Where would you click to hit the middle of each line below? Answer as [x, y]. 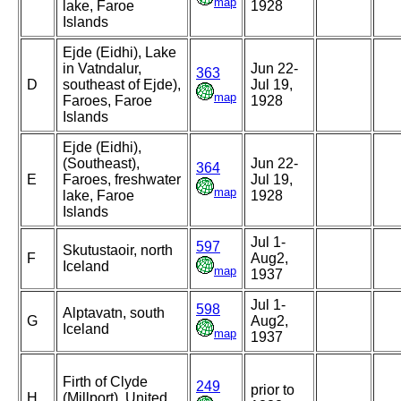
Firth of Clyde [105, 382]
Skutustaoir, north [118, 251]
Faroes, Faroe [107, 101]
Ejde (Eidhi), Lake [119, 53]
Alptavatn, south [114, 313]
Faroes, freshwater [122, 180]
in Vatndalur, [102, 69]
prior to [273, 390]
